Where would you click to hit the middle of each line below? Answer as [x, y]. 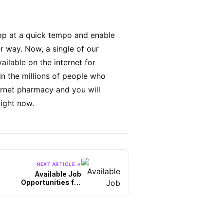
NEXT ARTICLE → [59, 164]
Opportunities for [51, 182]
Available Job [58, 174]
